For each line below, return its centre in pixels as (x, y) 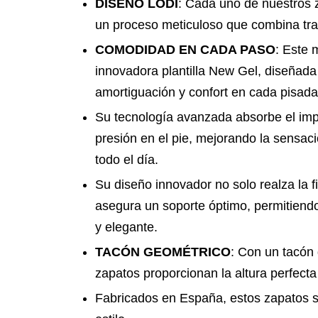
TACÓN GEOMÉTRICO (163, 252)
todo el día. (127, 160)
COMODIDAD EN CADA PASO (185, 50)
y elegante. (126, 227)
